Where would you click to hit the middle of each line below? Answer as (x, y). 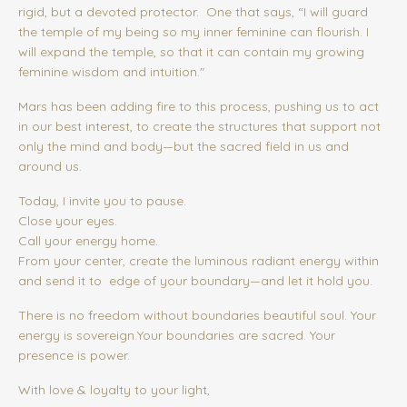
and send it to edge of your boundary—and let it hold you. (195, 281)
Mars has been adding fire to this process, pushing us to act (199, 107)
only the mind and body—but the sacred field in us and (184, 147)
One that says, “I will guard (287, 12)
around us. (50, 167)
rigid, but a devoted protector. (110, 12)
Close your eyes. (68, 221)
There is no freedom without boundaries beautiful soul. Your (197, 316)
